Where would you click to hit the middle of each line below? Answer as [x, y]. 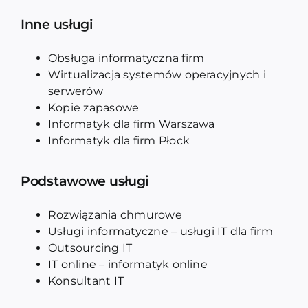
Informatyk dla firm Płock [119, 140]
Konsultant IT [86, 280]
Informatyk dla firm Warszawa [131, 124]
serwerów [75, 91]
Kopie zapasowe [93, 107]
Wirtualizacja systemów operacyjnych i [157, 74]
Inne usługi [56, 24]
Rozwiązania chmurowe [115, 214]
